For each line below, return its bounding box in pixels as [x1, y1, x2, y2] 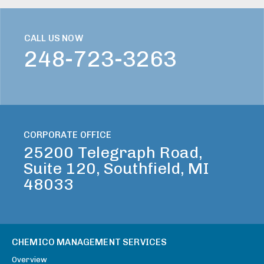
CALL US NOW [24, 32, 83, 44]
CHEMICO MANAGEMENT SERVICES [12, 236, 167, 247]
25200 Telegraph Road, [24, 143, 203, 162]
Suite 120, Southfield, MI [24, 159, 210, 178]
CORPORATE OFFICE [24, 130, 112, 141]
